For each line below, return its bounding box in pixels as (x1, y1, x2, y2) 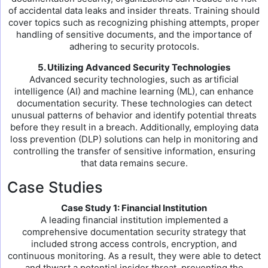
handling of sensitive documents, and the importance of (16, 29, 252, 40)
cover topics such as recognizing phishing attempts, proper (8, 17, 260, 28)
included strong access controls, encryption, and (31, 238, 237, 249)
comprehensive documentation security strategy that (22, 226, 246, 237)
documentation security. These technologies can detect (16, 98, 252, 109)
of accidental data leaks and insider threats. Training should (8, 5, 260, 16)
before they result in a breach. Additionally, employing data (10, 121, 258, 133)
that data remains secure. (80, 157, 188, 169)
